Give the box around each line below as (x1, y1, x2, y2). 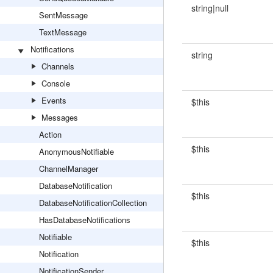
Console (41, 77, 70, 89)
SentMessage (39, 9, 88, 21)
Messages (41, 112, 78, 123)
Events (41, 94, 66, 106)
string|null (191, 2, 229, 14)
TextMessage (39, 26, 87, 38)
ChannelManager (39, 163, 98, 174)
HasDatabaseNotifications (39, 214, 130, 225)
